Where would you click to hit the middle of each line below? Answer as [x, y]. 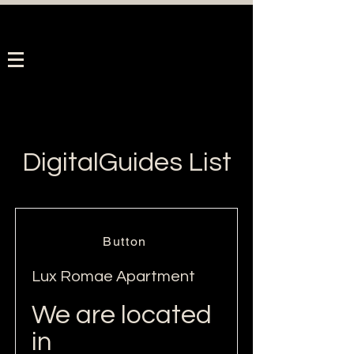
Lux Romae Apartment [113, 277]
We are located [122, 315]
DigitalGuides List [126, 162]
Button [125, 241]
